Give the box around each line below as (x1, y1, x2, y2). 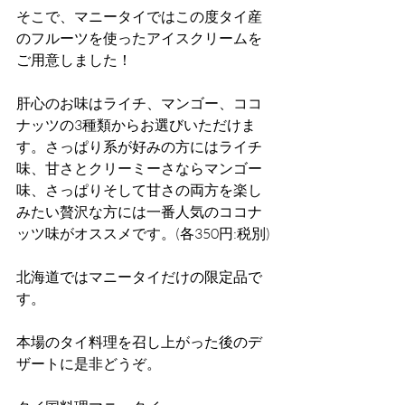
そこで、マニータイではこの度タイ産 (16, 7, 262, 25)
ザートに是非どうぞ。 (16, 354, 161, 372)
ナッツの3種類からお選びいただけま (16, 116, 256, 134)
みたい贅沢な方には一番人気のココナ (16, 202, 262, 221)
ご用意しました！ (16, 51, 132, 69)
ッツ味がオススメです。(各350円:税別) (16, 224, 273, 242)
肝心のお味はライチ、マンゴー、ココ (16, 94, 262, 112)
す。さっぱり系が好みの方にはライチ (16, 137, 262, 155)
